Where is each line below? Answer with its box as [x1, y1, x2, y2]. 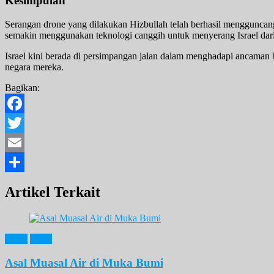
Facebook [5, 117, 43, 128]
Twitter [5, 137, 32, 147]
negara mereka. [5, 62, 64, 72]
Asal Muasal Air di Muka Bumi [5, 256, 163, 269]
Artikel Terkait [5, 183, 100, 200]
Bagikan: [5, 83, 40, 93]
